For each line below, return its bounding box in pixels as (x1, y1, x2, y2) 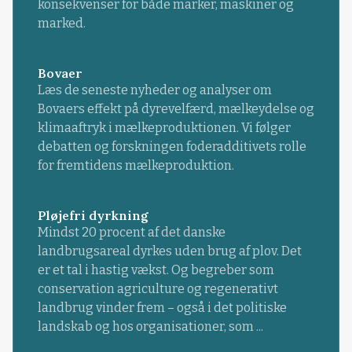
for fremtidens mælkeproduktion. (37, 157, 234, 173)
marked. (37, 15, 86, 31)
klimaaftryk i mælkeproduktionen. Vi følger (37, 119, 291, 135)
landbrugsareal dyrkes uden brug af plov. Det (37, 243, 302, 258)
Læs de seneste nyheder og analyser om (37, 82, 272, 97)
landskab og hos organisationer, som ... (37, 318, 263, 334)
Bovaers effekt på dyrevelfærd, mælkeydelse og (37, 101, 314, 116)
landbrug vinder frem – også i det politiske (37, 299, 287, 315)
